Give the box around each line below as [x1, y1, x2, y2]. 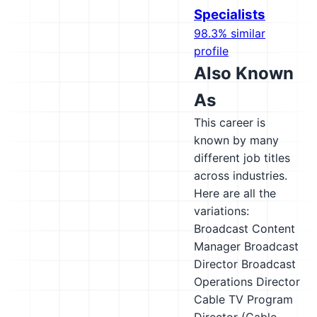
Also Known [194, 63, 294, 83]
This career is [194, 115, 265, 129]
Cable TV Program [194, 292, 293, 306]
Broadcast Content [194, 221, 295, 236]
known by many [194, 133, 279, 147]
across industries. [194, 168, 287, 183]
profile [194, 44, 229, 58]
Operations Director [194, 275, 300, 289]
